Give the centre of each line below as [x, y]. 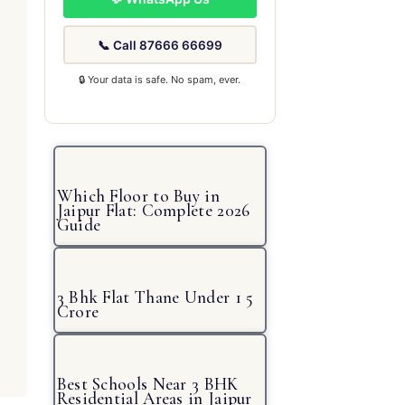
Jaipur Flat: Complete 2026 [153, 210]
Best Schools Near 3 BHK [147, 384]
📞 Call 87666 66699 [160, 45]
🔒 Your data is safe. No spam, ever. [160, 80]
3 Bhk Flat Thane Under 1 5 [155, 297]
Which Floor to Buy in [138, 196]
